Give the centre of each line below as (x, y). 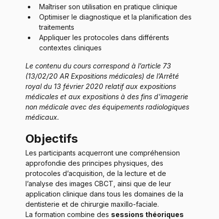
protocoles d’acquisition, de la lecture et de (97, 173)
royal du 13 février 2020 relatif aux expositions (102, 86)
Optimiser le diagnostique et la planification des (116, 17)
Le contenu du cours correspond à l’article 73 (99, 66)
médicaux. (42, 117)
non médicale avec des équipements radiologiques (108, 107)
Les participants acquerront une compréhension (104, 153)
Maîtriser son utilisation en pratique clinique (108, 6)
